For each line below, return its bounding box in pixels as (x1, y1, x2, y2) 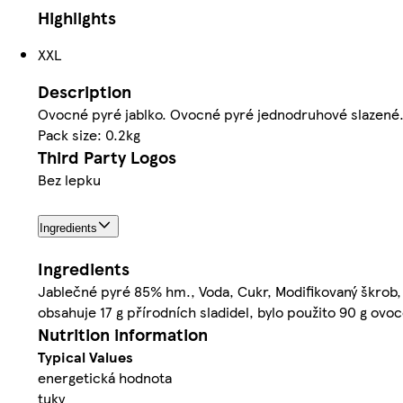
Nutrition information (38, 322, 208, 347)
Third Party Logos (38, 145, 176, 170)
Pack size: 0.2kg (38, 124, 140, 146)
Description (38, 79, 131, 104)
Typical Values (38, 346, 133, 368)
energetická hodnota (38, 367, 172, 389)
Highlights (38, 5, 116, 31)
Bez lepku (38, 169, 101, 191)
